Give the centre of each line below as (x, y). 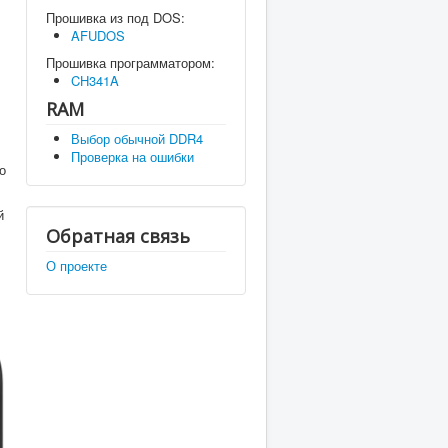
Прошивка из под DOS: (115, 17)
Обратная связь (118, 236)
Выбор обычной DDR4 (137, 138)
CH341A (95, 80)
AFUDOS (98, 35)
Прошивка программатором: (130, 62)
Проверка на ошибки (132, 156)
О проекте (76, 265)
